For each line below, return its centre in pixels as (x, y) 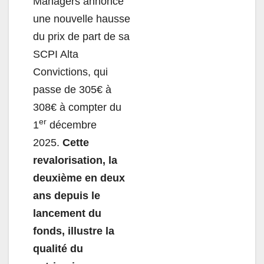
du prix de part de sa (81, 37)
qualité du (58, 249)
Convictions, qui (70, 72)
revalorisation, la (75, 161)
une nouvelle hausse (82, 19)
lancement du (67, 214)
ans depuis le (67, 196)
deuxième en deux (79, 178)
